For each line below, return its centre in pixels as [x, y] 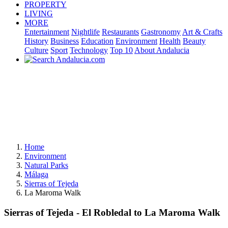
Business [65, 41]
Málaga [36, 174]
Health [170, 41]
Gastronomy [161, 32]
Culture [36, 50]
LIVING [39, 13]
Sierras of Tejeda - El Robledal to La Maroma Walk [112, 212]
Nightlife [85, 32]
